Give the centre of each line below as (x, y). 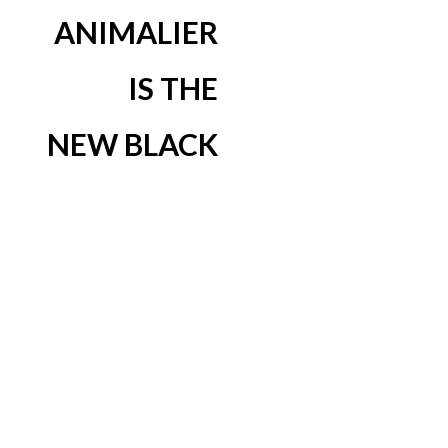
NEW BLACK (133, 143)
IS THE (173, 87)
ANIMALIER (136, 31)
